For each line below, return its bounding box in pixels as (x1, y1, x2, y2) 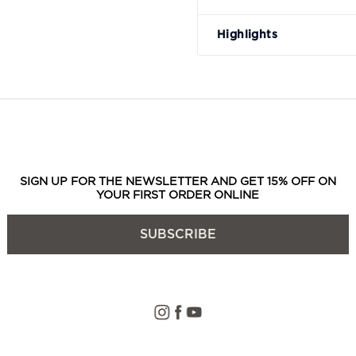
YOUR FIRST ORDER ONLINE (96, 188, 260, 201)
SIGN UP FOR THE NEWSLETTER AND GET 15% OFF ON (19, 175, 336, 188)
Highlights (217, 29, 277, 41)
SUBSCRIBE (139, 227, 216, 241)
